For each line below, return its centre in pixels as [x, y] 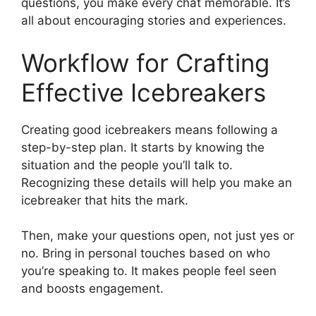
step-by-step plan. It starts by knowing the [143, 147]
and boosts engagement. [92, 289]
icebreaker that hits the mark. [105, 200]
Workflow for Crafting [145, 62]
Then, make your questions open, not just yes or [158, 236]
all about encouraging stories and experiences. [154, 21]
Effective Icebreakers [144, 92]
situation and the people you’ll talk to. [127, 165]
